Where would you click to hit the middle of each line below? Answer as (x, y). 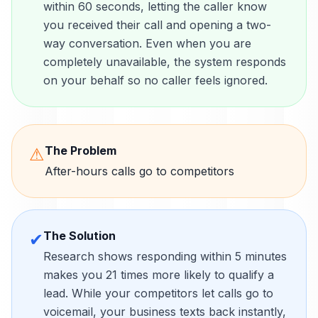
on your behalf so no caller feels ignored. (155, 80)
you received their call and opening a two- (157, 25)
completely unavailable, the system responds (165, 62)
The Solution (79, 236)
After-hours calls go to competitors (139, 171)
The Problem (81, 150)
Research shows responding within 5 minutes (165, 256)
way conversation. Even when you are (147, 43)
